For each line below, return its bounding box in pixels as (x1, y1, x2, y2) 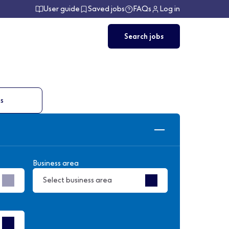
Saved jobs (88, 5, 125, 13)
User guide (43, 5, 80, 13)
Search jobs (124, 32, 164, 41)
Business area (33, 159, 79, 168)
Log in (159, 5, 180, 13)
